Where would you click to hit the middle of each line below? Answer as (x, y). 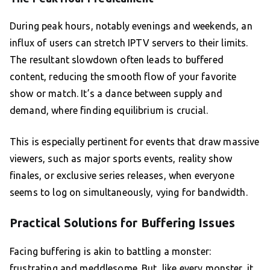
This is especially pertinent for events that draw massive (135, 142)
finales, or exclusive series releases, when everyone (122, 176)
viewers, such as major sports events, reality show (121, 159)
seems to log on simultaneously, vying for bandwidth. (129, 193)
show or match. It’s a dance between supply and (116, 94)
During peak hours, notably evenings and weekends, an (131, 26)
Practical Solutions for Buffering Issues (122, 223)
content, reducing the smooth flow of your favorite (123, 77)
